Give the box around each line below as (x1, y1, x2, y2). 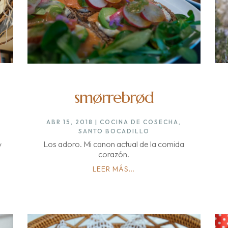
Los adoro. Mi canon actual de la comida (43, 138, 185, 149)
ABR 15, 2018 (46, 118, 94, 126)
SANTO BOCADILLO (78, 127, 150, 135)
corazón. (98, 149, 130, 159)
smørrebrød (74, 87, 154, 107)
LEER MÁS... (93, 164, 135, 174)
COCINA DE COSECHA (100, 118, 179, 126)
